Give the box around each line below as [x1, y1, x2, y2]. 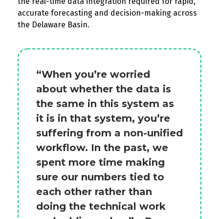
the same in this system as [36, 98, 174, 109]
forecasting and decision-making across [49, 8, 197, 18]
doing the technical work [36, 200, 166, 212]
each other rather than [36, 186, 152, 197]
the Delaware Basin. [18, 20, 91, 29]
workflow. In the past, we [36, 142, 168, 153]
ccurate [22, 8, 49, 18]
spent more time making [36, 156, 165, 168]
